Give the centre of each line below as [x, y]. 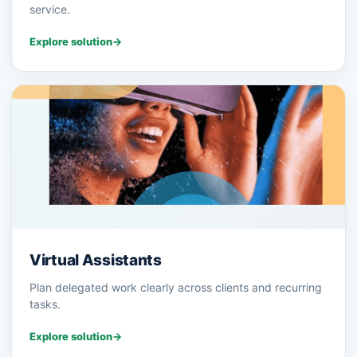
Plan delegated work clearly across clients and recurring [176, 288]
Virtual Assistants [96, 261]
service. [50, 10]
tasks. [45, 304]
